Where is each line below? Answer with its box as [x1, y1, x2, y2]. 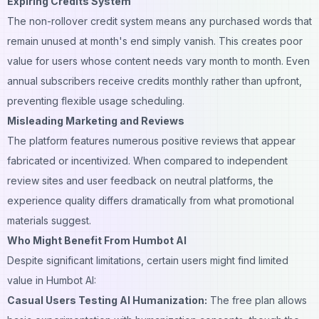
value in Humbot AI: [7, 273, 96, 286]
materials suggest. [7, 214, 91, 226]
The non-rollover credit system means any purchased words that [7, 14, 312, 27]
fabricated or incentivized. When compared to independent [7, 154, 288, 167]
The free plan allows [207, 293, 307, 306]
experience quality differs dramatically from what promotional [7, 194, 294, 206]
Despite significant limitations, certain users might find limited [7, 253, 288, 266]
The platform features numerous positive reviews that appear [7, 134, 296, 147]
